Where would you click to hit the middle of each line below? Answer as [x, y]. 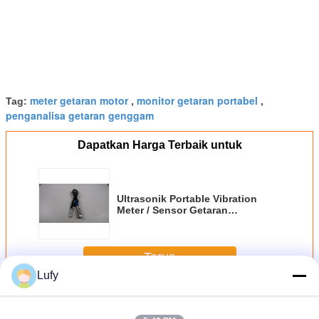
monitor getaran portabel [197, 101]
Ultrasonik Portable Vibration [187, 199]
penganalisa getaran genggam [80, 116]
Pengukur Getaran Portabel [109, 296]
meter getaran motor [79, 101]
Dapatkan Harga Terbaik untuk [159, 145]
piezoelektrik [148, 222]
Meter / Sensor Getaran [172, 210]
